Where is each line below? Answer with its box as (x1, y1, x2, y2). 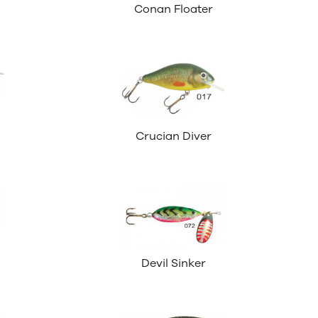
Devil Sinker (141, 256, 206, 271)
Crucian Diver (135, 128, 212, 145)
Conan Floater (133, 1, 213, 18)
